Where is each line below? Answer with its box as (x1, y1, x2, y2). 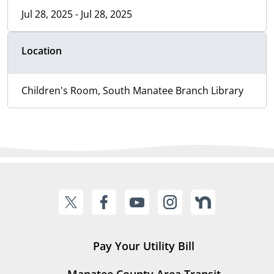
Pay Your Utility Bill (93, 239, 194, 254)
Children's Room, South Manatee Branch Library (21, 84, 243, 98)
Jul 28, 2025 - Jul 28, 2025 (21, 7, 132, 21)
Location (21, 44, 62, 58)
